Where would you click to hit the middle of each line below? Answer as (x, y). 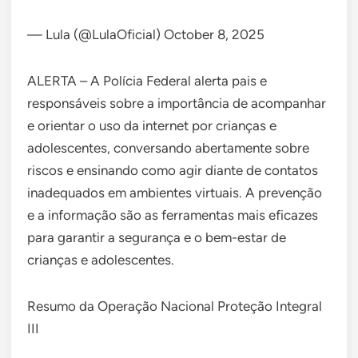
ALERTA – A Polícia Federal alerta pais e (147, 81)
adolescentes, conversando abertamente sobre (168, 148)
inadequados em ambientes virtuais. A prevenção (175, 193)
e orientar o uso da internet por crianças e (152, 126)
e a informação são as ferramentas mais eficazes (173, 215)
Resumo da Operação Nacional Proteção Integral (175, 306)
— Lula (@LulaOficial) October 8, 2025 (146, 35)
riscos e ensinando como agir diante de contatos (173, 171)
